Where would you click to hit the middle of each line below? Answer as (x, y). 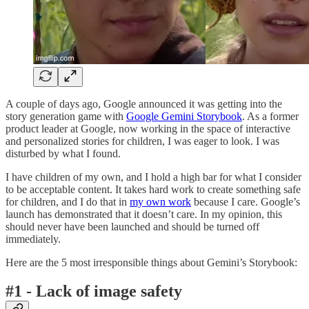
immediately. (33, 239)
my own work (160, 201)
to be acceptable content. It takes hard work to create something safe (153, 189)
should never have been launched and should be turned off (132, 226)
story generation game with (66, 116)
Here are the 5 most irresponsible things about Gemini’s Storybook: (151, 262)
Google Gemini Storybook (184, 116)
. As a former (270, 116)
